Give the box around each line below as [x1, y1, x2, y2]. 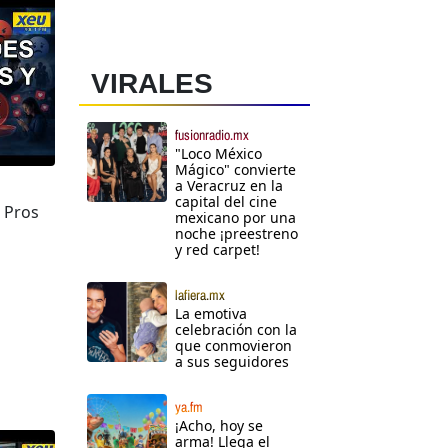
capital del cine [175, 192, 277, 212]
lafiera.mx [175, 286, 225, 305]
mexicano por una [175, 208, 296, 228]
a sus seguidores [175, 352, 289, 372]
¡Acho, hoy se [175, 416, 263, 436]
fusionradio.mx [175, 126, 249, 145]
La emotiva [175, 304, 247, 324]
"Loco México [175, 144, 262, 164]
